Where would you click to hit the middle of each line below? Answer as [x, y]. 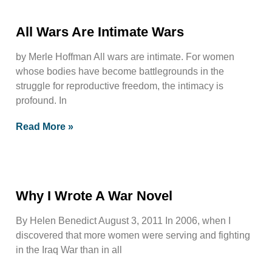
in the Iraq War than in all [69, 250]
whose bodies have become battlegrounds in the [120, 71]
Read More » [45, 126]
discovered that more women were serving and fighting [133, 235]
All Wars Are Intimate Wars [100, 32]
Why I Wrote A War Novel [94, 195]
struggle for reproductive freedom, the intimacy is [120, 86]
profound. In [41, 100]
